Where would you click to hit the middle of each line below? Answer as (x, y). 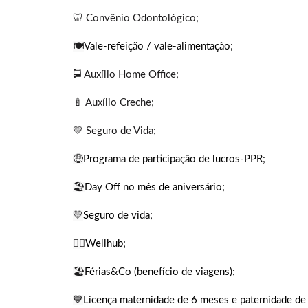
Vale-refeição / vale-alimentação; (158, 47)
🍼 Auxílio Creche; (113, 103)
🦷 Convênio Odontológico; (136, 19)
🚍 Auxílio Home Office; (126, 75)
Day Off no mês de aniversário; (155, 188)
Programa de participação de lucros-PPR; (174, 159)
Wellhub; (106, 244)
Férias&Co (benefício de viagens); (160, 272)
